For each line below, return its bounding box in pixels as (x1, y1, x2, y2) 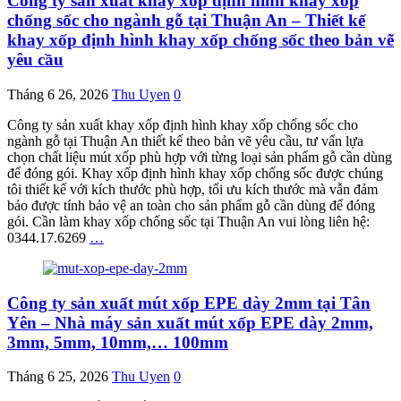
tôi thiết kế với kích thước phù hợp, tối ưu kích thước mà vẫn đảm (7, 181, 378, 197)
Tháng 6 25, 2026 (7, 369, 108, 385)
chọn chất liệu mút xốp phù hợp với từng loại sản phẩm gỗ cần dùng (7, 149, 392, 165)
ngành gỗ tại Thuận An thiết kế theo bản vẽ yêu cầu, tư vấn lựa (7, 132, 363, 149)
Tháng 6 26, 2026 (7, 86, 108, 102)
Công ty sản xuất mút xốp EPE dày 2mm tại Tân (7, 293, 371, 312)
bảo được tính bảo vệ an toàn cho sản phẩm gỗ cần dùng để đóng (7, 197, 375, 213)
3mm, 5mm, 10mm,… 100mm (7, 332, 228, 352)
